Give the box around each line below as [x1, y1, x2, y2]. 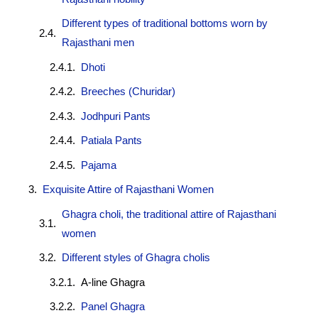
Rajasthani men [62, 36, 134, 49]
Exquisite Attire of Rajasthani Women [43, 183, 214, 196]
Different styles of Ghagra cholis [62, 251, 210, 264]
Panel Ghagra [81, 300, 145, 313]
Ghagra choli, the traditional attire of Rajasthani [62, 207, 276, 220]
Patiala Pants [81, 134, 142, 147]
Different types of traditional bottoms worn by [62, 17, 268, 30]
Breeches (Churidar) [81, 85, 175, 98]
